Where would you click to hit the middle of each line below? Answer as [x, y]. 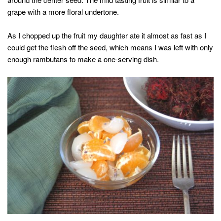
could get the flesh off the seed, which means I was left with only [110, 47]
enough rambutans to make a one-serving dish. [83, 59]
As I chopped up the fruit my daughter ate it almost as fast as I [107, 35]
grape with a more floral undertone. [63, 11]
